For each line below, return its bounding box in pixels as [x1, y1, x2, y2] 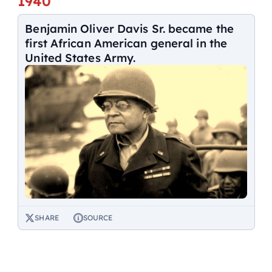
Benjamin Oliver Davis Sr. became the [25, 21, 234, 36]
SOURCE [83, 212, 113, 222]
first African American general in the [25, 36, 228, 51]
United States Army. [25, 50, 136, 66]
